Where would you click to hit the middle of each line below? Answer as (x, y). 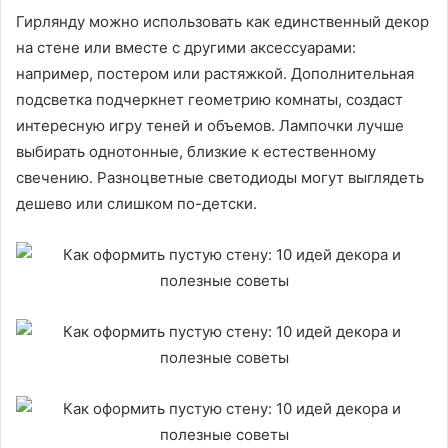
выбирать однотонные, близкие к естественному (196, 152)
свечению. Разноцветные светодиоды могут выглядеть (220, 178)
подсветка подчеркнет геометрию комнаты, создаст (209, 100)
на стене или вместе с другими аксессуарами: (186, 48)
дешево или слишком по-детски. (136, 204)
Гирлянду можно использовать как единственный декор (222, 22)
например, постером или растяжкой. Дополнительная (215, 74)
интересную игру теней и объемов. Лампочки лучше (210, 126)
